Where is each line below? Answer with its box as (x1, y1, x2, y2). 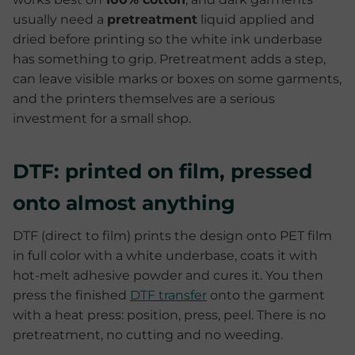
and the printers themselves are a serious (13, 91, 275, 106)
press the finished (13, 288, 130, 303)
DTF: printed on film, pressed (13, 159, 312, 183)
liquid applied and (197, 12, 315, 27)
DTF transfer (130, 288, 207, 303)
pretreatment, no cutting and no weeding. (13, 327, 283, 342)
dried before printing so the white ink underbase (13, 32, 323, 47)
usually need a (13, 12, 107, 27)
